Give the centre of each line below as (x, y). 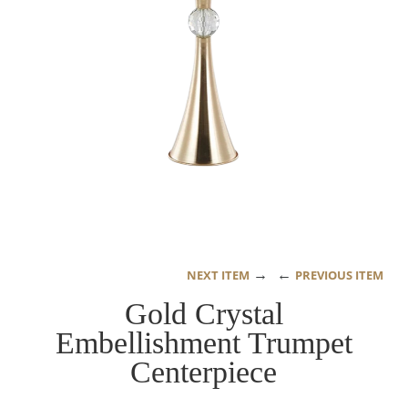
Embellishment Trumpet (204, 342)
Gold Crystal (204, 313)
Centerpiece (204, 372)
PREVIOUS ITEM (339, 275)
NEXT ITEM (218, 275)
